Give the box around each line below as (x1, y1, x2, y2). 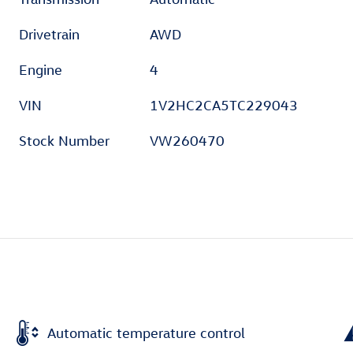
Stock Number (19, 132, 110, 150)
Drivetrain (19, 26, 80, 43)
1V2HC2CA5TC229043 (150, 97, 299, 114)
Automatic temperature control (47, 324, 245, 341)
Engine (19, 61, 62, 79)
